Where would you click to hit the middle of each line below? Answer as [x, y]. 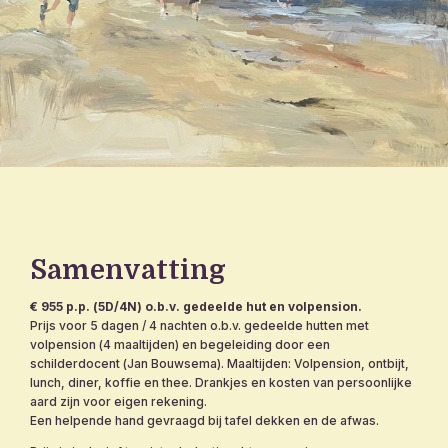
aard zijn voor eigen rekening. [118, 401]
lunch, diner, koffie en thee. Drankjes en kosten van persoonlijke [221, 382]
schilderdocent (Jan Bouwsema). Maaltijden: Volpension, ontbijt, [219, 363]
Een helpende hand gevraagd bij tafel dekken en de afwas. [204, 420]
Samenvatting [128, 270]
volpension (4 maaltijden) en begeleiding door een [180, 344]
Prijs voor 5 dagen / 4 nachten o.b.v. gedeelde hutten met [199, 325]
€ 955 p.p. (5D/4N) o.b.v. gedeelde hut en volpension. [196, 306]
